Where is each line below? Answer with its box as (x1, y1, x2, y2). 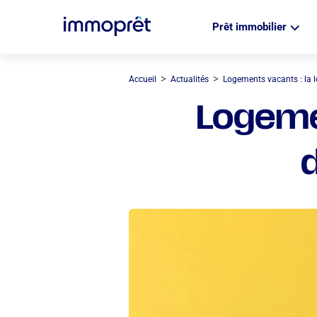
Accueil (129, 74, 156, 84)
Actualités (171, 74, 209, 84)
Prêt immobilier (212, 20, 287, 33)
